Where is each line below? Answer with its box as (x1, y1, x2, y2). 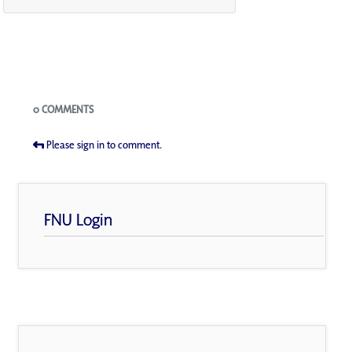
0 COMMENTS (33, 101, 93, 116)
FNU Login (44, 207, 112, 230)
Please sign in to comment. (46, 137, 163, 152)
